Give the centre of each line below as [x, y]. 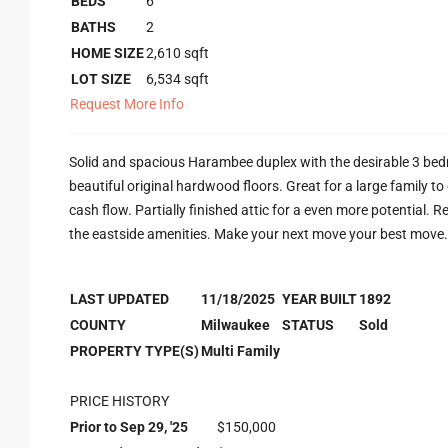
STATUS [308, 325]
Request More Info [127, 104]
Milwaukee [235, 325]
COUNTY [98, 325]
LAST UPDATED [119, 299]
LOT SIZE [101, 79]
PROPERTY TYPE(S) [134, 351]
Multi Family [240, 351]
